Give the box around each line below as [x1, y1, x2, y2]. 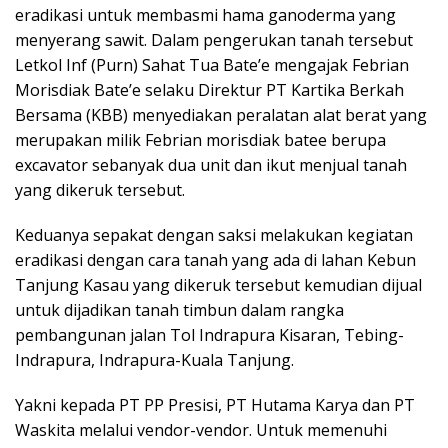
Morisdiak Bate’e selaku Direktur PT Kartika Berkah [15, 78, 404, 101]
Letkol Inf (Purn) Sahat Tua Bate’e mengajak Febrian [15, 53, 409, 76]
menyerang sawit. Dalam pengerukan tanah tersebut [15, 28, 413, 51]
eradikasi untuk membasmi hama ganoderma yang [15, 3, 396, 26]
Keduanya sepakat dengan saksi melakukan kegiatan [15, 223, 413, 246]
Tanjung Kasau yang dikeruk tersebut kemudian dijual [15, 273, 422, 296]
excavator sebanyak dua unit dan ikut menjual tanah [15, 153, 407, 176]
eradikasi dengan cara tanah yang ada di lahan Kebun [15, 248, 416, 271]
